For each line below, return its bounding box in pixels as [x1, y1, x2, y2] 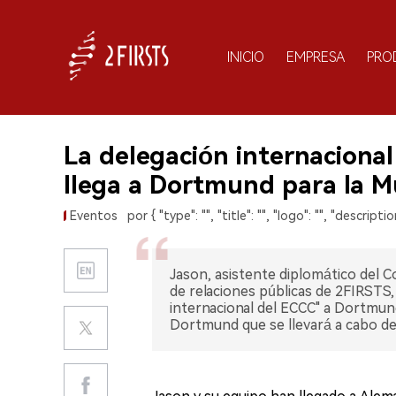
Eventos [70, 209, 118, 223]
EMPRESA [286, 48, 345, 65]
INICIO [227, 48, 264, 65]
